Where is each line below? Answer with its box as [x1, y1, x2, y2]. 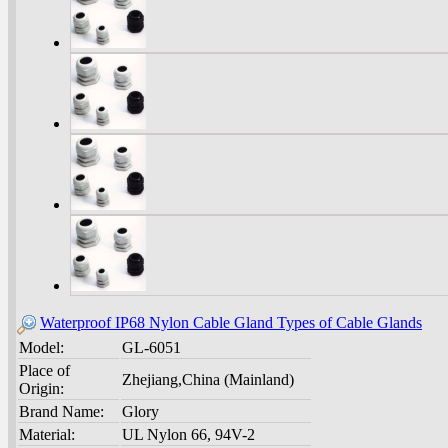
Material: [19, 426, 75, 444]
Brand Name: [19, 403, 104, 421]
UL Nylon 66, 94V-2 [122, 426, 255, 444]
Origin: [19, 380, 64, 398]
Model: [19, 339, 64, 357]
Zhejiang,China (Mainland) [122, 371, 294, 389]
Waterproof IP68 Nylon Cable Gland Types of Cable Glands [40, 314, 422, 332]
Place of [19, 362, 70, 380]
